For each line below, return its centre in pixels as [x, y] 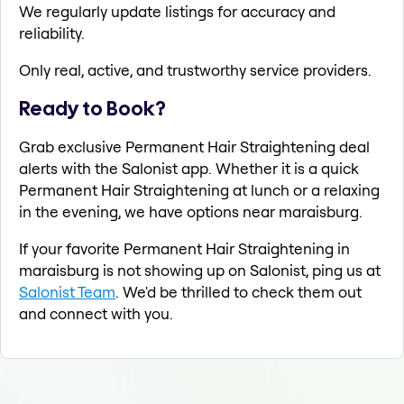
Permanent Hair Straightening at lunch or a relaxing [199, 190]
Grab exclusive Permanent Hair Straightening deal [194, 147]
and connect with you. [96, 314]
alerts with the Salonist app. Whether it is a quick [189, 169]
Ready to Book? [92, 109]
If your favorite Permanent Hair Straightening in [184, 249]
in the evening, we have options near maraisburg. [191, 212]
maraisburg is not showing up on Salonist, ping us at [200, 271]
